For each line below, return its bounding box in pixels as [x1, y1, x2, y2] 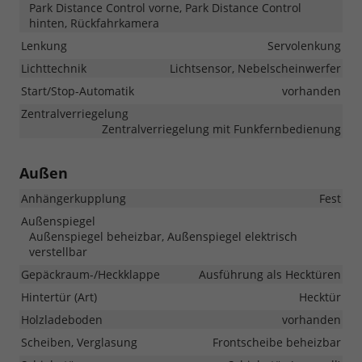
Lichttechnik [21, 61, 86, 77]
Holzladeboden [21, 312, 103, 328]
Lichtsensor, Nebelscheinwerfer [170, 61, 341, 77]
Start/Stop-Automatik [21, 83, 134, 99]
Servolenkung [267, 38, 341, 54]
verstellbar [29, 244, 87, 260]
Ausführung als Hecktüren [199, 267, 341, 283]
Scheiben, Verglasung [21, 335, 137, 351]
